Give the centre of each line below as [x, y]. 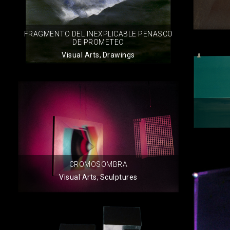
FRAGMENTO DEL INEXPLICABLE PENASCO [98, 34]
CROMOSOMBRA [98, 164]
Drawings [119, 55]
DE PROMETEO [98, 42]
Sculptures [119, 177]
